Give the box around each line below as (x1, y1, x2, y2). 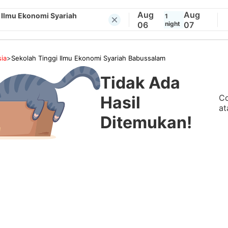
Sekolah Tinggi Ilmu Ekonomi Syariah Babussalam (11, 53, 166, 62)
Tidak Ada (100, 73, 181, 93)
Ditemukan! (100, 112, 192, 133)
